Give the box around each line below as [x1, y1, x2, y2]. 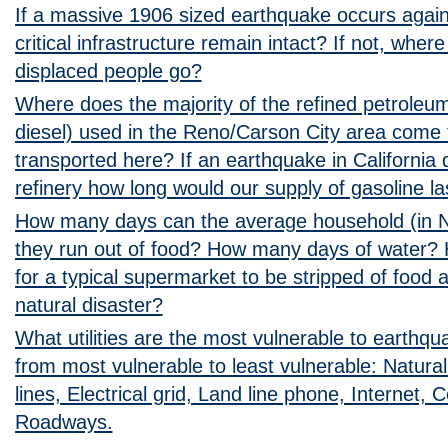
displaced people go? [14, 59, 202, 82]
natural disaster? [14, 293, 163, 316]
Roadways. [14, 410, 113, 433]
